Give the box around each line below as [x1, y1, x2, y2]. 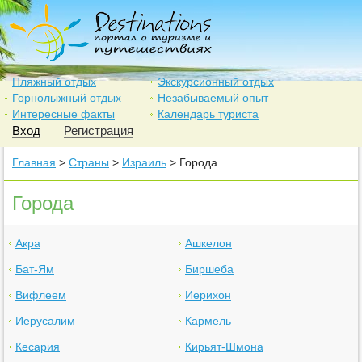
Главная [12, 156, 56, 169]
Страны [69, 156, 109, 169]
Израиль [122, 156, 166, 169]
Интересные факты [12, 107, 115, 120]
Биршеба [185, 263, 234, 276]
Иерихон [185, 288, 231, 301]
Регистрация [64, 124, 133, 137]
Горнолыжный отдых [12, 91, 121, 104]
